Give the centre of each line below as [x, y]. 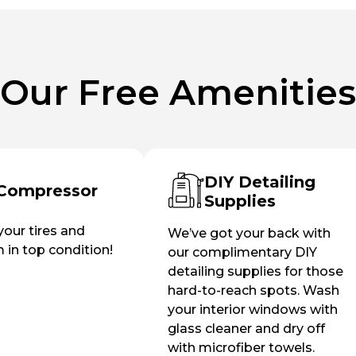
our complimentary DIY [242, 252]
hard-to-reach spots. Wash [253, 290]
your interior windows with [253, 309]
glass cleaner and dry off [246, 328]
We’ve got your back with [249, 233]
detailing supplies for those [255, 271]
